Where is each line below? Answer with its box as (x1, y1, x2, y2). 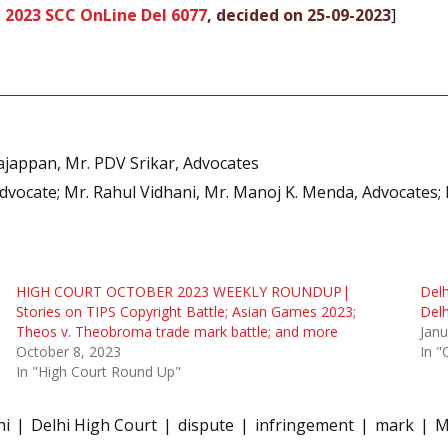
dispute (178, 414, 234, 437)
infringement (255, 414, 354, 437)
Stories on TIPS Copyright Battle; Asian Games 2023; (15, 302, 356, 322)
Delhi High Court (31, 414, 157, 437)
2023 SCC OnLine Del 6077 (5, 3, 207, 26)
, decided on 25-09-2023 (207, 3, 391, 26)
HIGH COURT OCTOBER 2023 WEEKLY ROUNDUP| (15, 282, 350, 302)
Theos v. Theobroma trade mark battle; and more (15, 322, 338, 342)
